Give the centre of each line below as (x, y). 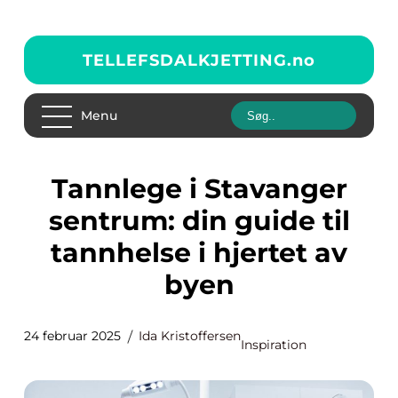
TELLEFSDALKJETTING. (187, 60)
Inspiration (274, 345)
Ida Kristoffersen (190, 336)
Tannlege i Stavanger (59, 189)
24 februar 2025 (72, 336)
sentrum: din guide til (199, 221)
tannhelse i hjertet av (199, 253)
